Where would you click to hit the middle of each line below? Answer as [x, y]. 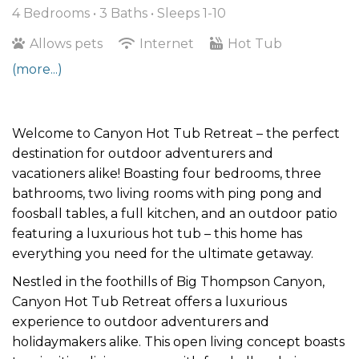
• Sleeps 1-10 [188, 13]
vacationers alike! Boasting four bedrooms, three [167, 173]
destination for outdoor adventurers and [143, 153]
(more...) [37, 69]
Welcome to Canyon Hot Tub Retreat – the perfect [176, 133]
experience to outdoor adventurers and [141, 321]
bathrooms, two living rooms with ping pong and [167, 193]
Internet [167, 43]
